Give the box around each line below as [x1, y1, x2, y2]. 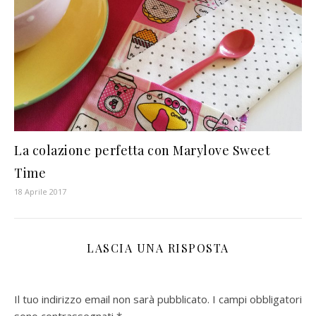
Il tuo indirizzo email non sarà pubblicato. [14, 292, 209, 307]
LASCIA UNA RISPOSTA [87, 241, 229, 256]
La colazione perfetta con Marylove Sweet [14, 142, 270, 159]
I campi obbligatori [212, 292, 302, 307]
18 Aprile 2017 [14, 186, 66, 197]
